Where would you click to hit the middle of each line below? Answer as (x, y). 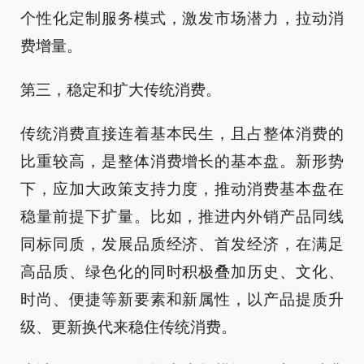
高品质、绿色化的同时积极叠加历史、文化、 (182, 272)
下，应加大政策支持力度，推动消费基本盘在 (182, 189)
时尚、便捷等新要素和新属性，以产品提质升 (182, 299)
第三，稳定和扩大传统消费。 (121, 90)
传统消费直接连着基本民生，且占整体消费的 (182, 134)
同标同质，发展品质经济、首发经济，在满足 (182, 244)
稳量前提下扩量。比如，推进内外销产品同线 (182, 217)
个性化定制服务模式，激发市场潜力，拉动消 (182, 18)
